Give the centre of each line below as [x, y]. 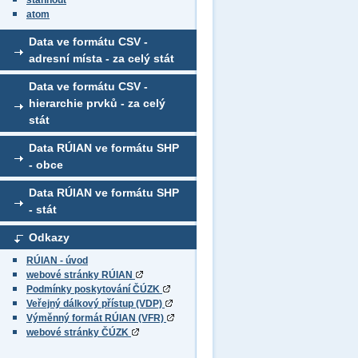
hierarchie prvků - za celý [97, 103]
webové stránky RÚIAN [81, 275]
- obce [46, 165]
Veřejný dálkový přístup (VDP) [95, 304]
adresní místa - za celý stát [101, 58]
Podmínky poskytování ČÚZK [94, 289]
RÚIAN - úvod [57, 261]
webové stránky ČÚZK [79, 332]
